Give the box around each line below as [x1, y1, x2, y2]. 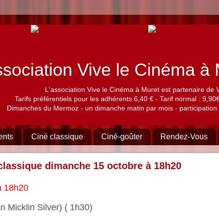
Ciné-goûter [101, 132, 142, 141]
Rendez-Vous [160, 132, 208, 141]
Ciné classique [31, 132, 83, 141]
